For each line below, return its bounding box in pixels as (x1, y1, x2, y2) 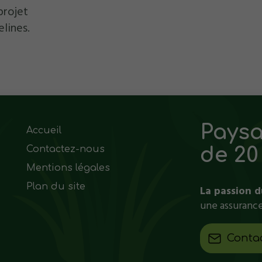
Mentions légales (26, 162, 111, 173)
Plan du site (26, 181, 86, 192)
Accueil (26, 125, 62, 136)
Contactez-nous (26, 143, 105, 154)
